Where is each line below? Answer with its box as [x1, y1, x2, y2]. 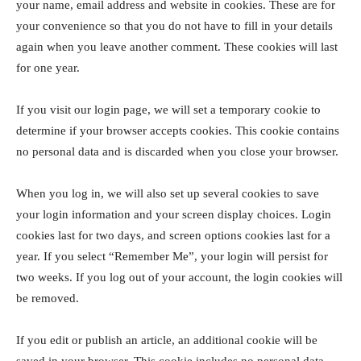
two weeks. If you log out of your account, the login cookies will [16, 271, 342, 284]
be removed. [16, 292, 79, 305]
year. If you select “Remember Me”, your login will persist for [16, 250, 328, 263]
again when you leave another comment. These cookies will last [16, 40, 338, 53]
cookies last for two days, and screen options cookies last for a [16, 229, 330, 242]
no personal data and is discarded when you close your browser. [16, 145, 338, 158]
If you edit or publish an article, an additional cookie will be [16, 334, 317, 346]
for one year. [16, 61, 80, 74]
